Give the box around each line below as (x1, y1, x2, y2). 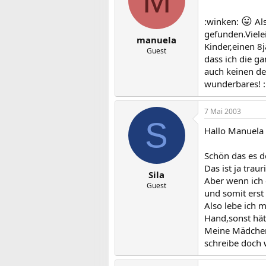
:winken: (204, 15, 241, 27)
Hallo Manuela (204, 125, 264, 137)
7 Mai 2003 (204, 106, 241, 116)
